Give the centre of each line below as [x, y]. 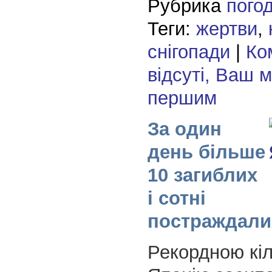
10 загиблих [202, 175]
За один [184, 129]
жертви [226, 29]
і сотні [176, 199]
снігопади [189, 52]
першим [182, 98]
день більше [206, 152]
